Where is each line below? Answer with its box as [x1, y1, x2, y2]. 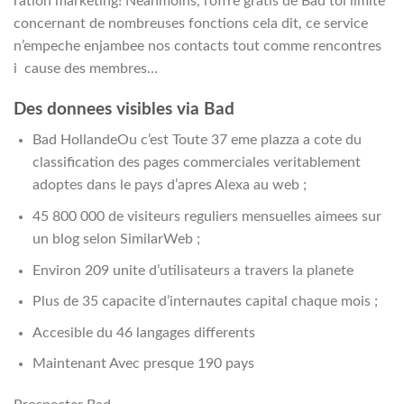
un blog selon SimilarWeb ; [32, 231, 200, 246]
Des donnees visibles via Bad [14, 100, 234, 118]
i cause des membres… [14, 60, 158, 76]
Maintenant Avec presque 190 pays [32, 356, 254, 372]
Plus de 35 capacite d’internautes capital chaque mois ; [32, 294, 378, 309]
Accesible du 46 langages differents [32, 325, 255, 340]
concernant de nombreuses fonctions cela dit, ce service [14, 15, 368, 31]
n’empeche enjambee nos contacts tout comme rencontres [14, 38, 381, 53]
